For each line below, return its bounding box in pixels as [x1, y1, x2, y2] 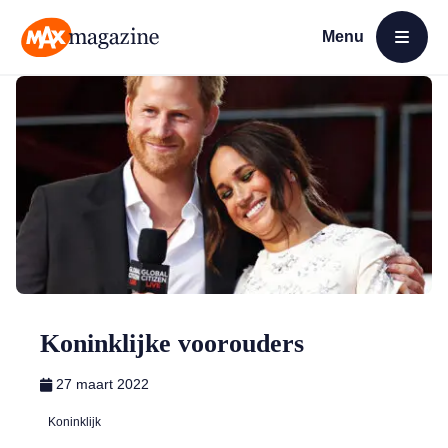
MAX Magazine [19, 58, 123, 76]
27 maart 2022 [56, 376, 149, 392]
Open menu [321, 52, 395, 70]
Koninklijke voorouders [40, 329, 304, 358]
